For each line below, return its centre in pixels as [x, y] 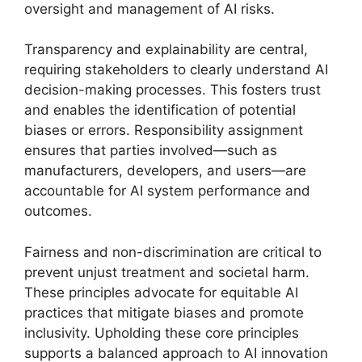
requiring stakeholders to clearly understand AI [176, 69]
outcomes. [58, 211]
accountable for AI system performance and [167, 191]
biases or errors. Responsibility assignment [164, 130]
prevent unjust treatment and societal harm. [167, 272]
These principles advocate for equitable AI [161, 292]
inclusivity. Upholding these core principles [162, 333]
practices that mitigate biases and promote [164, 312]
